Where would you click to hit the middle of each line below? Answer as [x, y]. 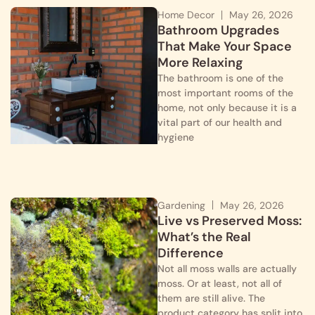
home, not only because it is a [227, 108]
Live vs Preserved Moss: [230, 220]
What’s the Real [204, 237]
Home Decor [186, 15]
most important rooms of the [225, 93]
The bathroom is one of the [220, 78]
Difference [191, 253]
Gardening [181, 205]
